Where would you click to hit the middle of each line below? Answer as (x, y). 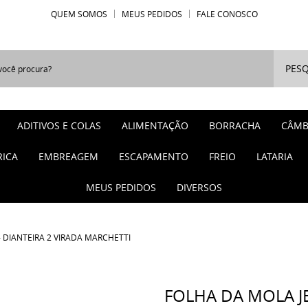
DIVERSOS (199, 187)
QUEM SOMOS (79, 14)
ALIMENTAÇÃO (155, 125)
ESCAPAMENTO (154, 156)
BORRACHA (235, 125)
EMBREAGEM (68, 156)
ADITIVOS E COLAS (59, 125)
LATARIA (275, 156)
